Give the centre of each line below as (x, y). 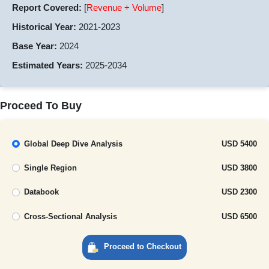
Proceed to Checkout (143, 247)
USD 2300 (239, 192)
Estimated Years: (47, 65)
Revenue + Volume (124, 7)
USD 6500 (239, 216)
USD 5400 (239, 144)
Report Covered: (47, 7)
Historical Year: (44, 26)
